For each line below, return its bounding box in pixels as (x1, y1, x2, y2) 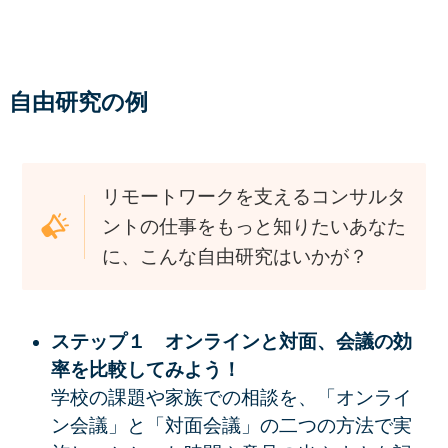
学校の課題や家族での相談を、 (50, 387, 317, 409)
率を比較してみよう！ (50, 359, 241, 381)
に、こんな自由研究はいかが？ (102, 245, 369, 267)
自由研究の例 (8, 89, 148, 115)
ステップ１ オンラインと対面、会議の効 (50, 331, 412, 353)
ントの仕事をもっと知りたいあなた (102, 215, 407, 237)
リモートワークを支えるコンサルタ (102, 185, 407, 207)
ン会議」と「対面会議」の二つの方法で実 (50, 415, 412, 437)
